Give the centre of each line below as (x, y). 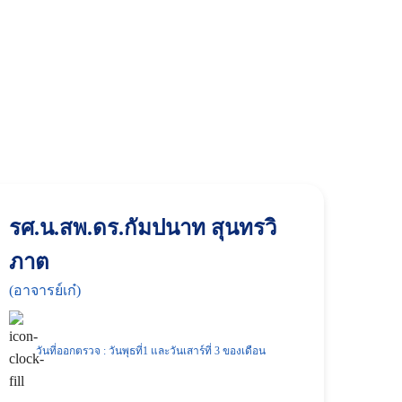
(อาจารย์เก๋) (45, 290)
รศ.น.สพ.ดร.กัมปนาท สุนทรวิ (143, 228)
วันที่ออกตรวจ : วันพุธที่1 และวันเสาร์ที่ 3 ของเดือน (151, 351)
